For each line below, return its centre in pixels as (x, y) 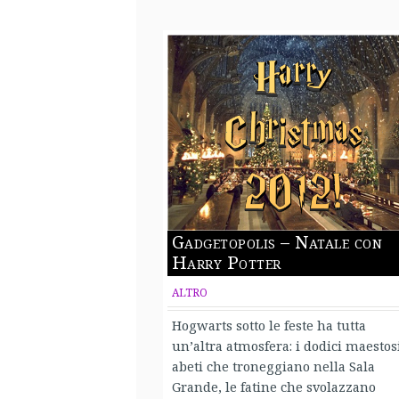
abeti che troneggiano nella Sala (273, 366)
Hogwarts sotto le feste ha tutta (269, 325)
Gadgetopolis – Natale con (277, 241)
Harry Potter (226, 262)
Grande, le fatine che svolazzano (273, 386)
